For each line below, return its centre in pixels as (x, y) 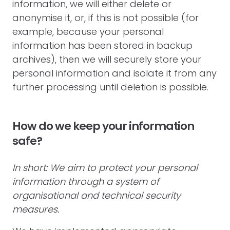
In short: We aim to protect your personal (105, 168)
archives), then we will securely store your (107, 59)
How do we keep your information (103, 126)
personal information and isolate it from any (114, 73)
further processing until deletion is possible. (110, 87)
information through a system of (86, 181)
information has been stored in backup (102, 45)
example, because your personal (88, 32)
